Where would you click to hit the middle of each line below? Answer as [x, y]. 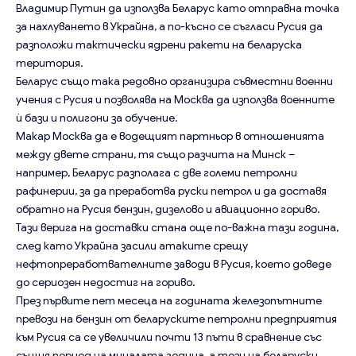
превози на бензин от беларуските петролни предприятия [176, 318]
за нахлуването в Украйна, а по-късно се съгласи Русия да [169, 26]
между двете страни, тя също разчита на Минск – [155, 154]
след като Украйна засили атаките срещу [132, 245]
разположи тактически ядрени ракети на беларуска [159, 44]
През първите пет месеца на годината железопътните [169, 300]
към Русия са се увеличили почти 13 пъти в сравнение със [169, 337]
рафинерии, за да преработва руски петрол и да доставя [171, 190]
